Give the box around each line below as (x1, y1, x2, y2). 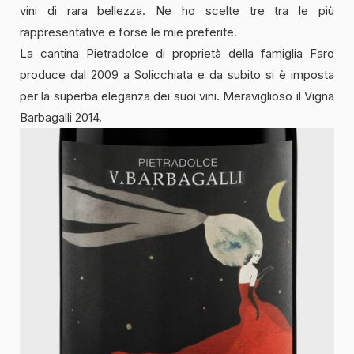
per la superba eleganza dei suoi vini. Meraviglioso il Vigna (20, 88, 334, 104)
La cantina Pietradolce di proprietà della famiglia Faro (20, 46, 334, 62)
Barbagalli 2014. (20, 110, 102, 126)
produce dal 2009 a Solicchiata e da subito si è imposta (20, 67, 334, 83)
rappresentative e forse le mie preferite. (20, 24, 237, 40)
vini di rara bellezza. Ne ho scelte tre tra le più (20, 3, 334, 19)
